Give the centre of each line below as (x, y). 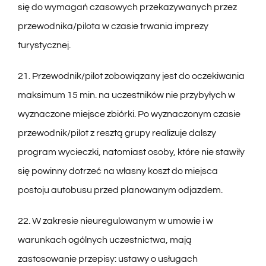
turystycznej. (44, 45)
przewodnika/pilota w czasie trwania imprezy (113, 26)
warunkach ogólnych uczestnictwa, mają (104, 240)
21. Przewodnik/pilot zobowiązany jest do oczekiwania (131, 76)
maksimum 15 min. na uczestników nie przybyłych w (126, 95)
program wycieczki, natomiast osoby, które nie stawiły (131, 152)
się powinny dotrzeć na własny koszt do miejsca (118, 171)
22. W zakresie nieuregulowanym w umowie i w (115, 221)
